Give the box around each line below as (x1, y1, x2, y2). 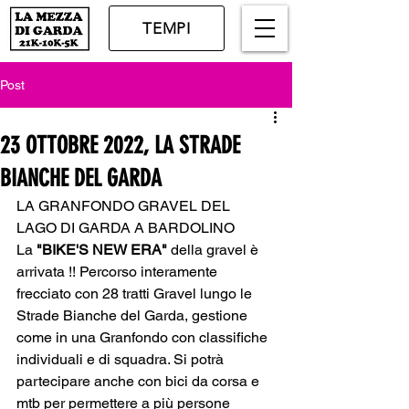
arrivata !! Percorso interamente (16, 263, 221, 280)
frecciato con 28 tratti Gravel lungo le (16, 285, 256, 302)
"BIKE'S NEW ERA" (37, 241, 167, 258)
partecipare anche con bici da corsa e (16, 372, 263, 390)
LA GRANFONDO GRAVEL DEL (16, 197, 234, 215)
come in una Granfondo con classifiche (16, 329, 271, 346)
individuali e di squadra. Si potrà (16, 351, 227, 368)
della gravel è (167, 241, 262, 258)
